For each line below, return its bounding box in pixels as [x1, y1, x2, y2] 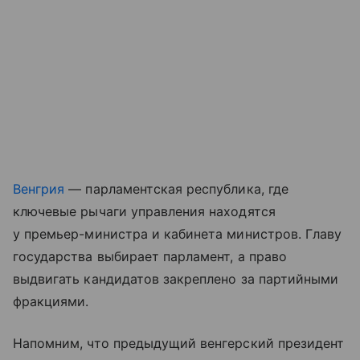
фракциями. [13, 293, 89, 310]
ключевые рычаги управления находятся [13, 203, 276, 220]
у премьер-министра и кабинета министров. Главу [13, 226, 342, 243]
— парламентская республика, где [64, 181, 288, 198]
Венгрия [13, 181, 65, 198]
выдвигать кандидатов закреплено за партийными [13, 271, 339, 288]
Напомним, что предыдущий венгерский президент [13, 335, 345, 352]
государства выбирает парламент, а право [13, 248, 287, 265]
